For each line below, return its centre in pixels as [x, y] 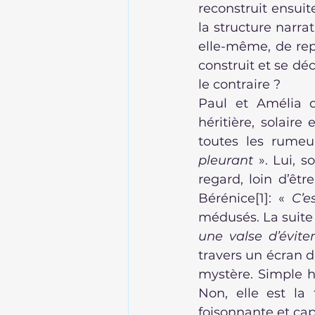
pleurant [226, 160]
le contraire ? [239, 84]
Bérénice [227, 198]
